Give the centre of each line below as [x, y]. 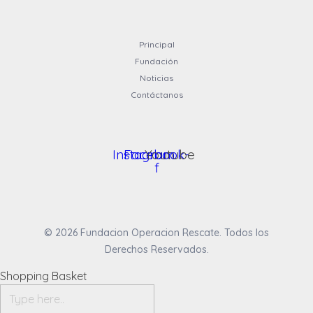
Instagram [143, 154]
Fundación [156, 61]
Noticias [156, 78]
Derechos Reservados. [156, 250]
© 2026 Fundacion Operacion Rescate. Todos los [156, 233]
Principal [156, 44]
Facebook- [156, 154]
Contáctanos [156, 94]
